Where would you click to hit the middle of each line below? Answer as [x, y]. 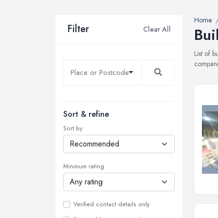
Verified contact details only [111, 204]
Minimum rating [84, 166]
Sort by [73, 128]
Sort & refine [86, 114]
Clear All [157, 29]
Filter [78, 29]
